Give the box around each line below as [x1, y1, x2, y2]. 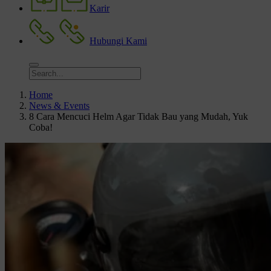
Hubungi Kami [90, 36, 147, 46]
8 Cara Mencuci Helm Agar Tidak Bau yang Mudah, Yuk [29, 111, 248, 122]
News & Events [29, 100, 90, 111]
